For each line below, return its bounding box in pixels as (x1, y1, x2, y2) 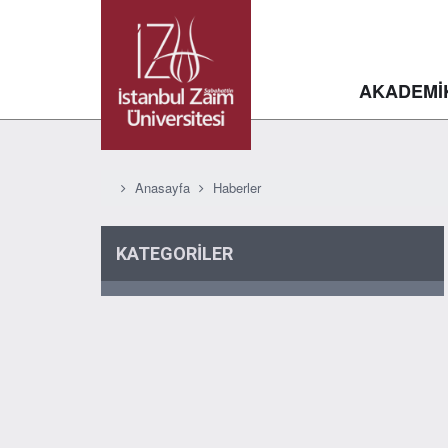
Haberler (213, 178, 261, 197)
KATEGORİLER (116, 243, 233, 264)
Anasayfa (135, 178, 190, 197)
